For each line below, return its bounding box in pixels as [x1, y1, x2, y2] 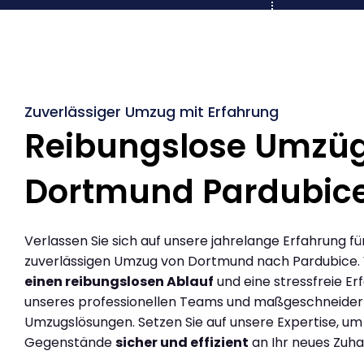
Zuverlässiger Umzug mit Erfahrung [24, 101, 279, 122]
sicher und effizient [115, 332, 249, 352]
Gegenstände [24, 332, 115, 352]
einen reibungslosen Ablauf [24, 271, 214, 291]
